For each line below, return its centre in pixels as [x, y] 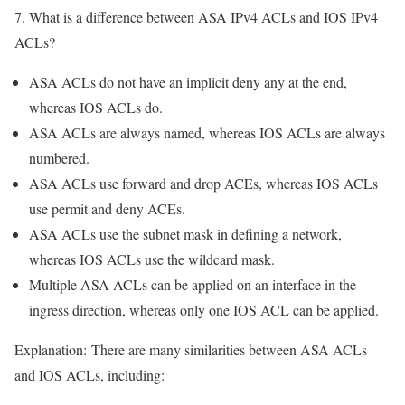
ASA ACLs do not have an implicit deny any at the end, [188, 82]
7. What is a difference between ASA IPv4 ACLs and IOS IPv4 [196, 17]
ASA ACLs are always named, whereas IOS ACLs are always [207, 133]
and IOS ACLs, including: [89, 375]
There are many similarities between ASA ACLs [227, 350]
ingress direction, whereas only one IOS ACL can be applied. [204, 310]
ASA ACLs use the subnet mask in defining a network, [185, 234]
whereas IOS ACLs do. [96, 108]
